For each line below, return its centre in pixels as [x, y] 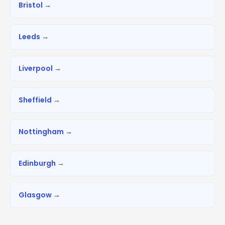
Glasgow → [39, 195]
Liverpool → [40, 68]
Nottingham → [45, 131]
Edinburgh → [41, 163]
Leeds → [34, 36]
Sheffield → [39, 100]
